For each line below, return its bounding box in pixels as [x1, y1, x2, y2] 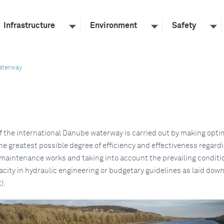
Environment [90, 21, 137, 29]
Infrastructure [3, 21, 55, 29]
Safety [172, 21, 196, 29]
